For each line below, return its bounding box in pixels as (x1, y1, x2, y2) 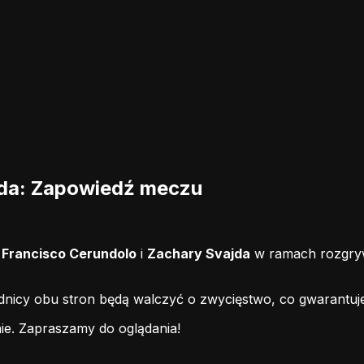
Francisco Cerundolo (2, 245, 136, 262)
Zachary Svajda (147, 245, 250, 262)
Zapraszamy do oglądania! (19, 319, 180, 336)
